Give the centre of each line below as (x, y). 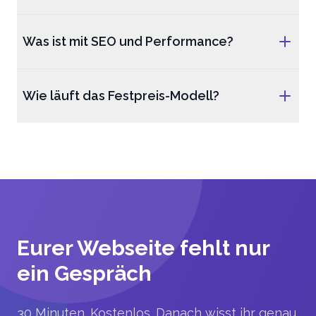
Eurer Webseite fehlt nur (143, 248)
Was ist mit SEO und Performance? (128, 41)
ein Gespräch (84, 273)
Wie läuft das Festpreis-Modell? (121, 96)
